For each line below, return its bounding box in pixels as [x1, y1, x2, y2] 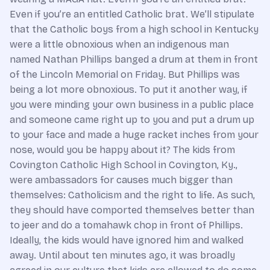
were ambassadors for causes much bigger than [10, 174, 233, 186]
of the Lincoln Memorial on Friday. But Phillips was [10, 69, 240, 80]
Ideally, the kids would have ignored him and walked [10, 234, 243, 246]
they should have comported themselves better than [10, 204, 254, 216]
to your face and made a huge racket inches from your [10, 129, 259, 140]
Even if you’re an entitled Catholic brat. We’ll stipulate [10, 8, 254, 20]
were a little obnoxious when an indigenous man [10, 39, 229, 50]
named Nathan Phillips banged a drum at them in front [10, 54, 258, 65]
